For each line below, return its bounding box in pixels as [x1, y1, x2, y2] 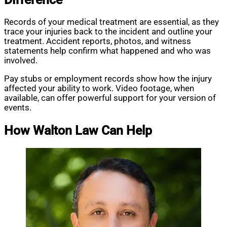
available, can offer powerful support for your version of [4, 93, 216, 103]
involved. [4, 56, 37, 66]
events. [4, 102, 31, 112]
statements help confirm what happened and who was [4, 46, 211, 56]
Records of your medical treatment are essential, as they [4, 17, 219, 27]
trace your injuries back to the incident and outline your [4, 27, 212, 37]
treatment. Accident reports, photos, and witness [4, 36, 191, 47]
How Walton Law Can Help [4, 123, 152, 138]
